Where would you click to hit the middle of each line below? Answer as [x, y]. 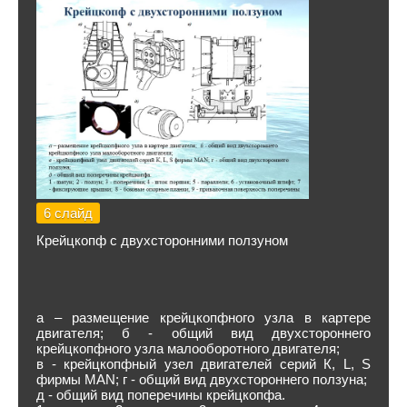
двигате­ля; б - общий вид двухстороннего [203, 333]
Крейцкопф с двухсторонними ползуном [162, 240]
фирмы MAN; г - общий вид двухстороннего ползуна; [202, 379]
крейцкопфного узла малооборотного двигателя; [188, 348]
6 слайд [68, 213]
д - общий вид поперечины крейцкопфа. [161, 395]
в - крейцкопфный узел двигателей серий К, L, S [203, 364]
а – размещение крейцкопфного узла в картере [203, 318]
